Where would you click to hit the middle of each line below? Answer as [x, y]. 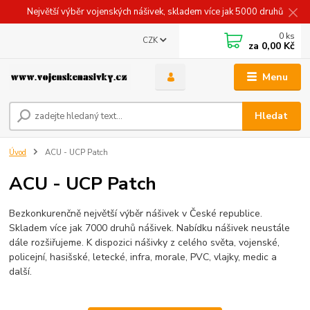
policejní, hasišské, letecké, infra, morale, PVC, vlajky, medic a [143, 257]
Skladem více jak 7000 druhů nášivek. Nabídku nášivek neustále [150, 228]
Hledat [272, 116]
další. [21, 272]
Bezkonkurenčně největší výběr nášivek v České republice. [136, 214]
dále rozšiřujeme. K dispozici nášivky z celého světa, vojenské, [145, 243]
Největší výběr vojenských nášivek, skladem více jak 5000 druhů [155, 11]
